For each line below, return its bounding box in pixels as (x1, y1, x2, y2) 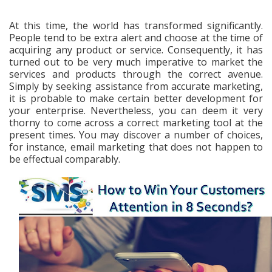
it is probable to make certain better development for (9, 92, 263, 105)
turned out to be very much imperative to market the (9, 55, 263, 69)
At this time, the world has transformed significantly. (9, 19, 263, 32)
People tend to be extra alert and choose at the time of (9, 31, 263, 44)
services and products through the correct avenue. (9, 67, 263, 81)
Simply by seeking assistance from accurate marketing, (9, 80, 263, 93)
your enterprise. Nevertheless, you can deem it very (9, 104, 263, 117)
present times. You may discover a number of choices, (9, 128, 263, 141)
